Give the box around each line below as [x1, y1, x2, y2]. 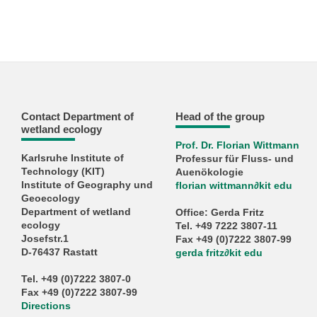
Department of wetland [21, 207, 131, 218]
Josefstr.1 [21, 234, 69, 245]
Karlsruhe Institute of [21, 153, 124, 164]
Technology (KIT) [21, 166, 105, 178]
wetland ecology [21, 122, 102, 135]
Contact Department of [21, 110, 134, 122]
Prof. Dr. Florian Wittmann [175, 140, 300, 151]
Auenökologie [175, 167, 244, 178]
